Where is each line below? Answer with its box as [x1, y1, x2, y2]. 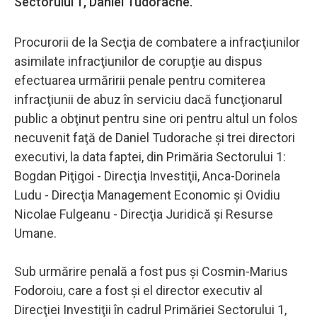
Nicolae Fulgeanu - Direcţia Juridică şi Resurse [14, 206, 273, 221]
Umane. [14, 225, 57, 241]
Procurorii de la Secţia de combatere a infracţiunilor [14, 34, 300, 50]
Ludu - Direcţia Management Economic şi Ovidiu [14, 187, 280, 202]
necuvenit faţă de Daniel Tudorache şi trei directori [14, 129, 295, 145]
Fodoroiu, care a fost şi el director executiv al [14, 282, 263, 298]
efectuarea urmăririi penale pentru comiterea [14, 72, 265, 88]
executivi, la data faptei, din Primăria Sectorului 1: [14, 149, 286, 164]
